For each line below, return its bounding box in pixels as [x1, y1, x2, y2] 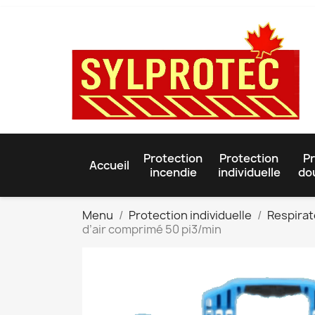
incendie [149, 164, 197, 180]
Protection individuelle [129, 207, 252, 223]
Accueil [89, 157, 129, 173]
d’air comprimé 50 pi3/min [82, 221, 221, 237]
